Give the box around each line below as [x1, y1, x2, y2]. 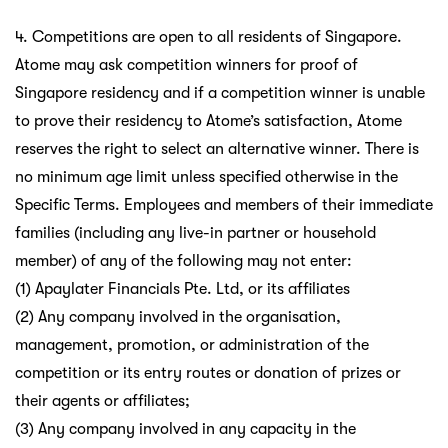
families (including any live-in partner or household [15, 223, 376, 242]
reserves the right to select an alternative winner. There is [15, 139, 419, 158]
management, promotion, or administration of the [15, 335, 369, 354]
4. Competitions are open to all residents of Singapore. [15, 27, 402, 46]
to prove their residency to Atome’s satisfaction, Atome [15, 111, 402, 130]
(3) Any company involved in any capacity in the [15, 419, 356, 438]
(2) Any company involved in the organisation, [15, 307, 341, 326]
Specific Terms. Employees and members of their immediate [15, 195, 433, 214]
